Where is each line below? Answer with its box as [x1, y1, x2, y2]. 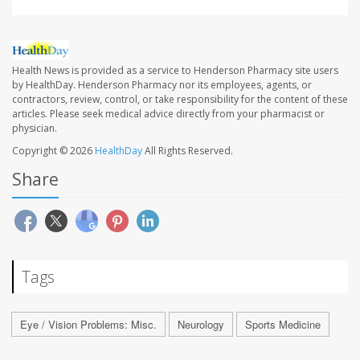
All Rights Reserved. [142, 144, 233, 158]
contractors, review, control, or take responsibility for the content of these [12, 92, 348, 107]
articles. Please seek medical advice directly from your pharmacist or [12, 107, 325, 121]
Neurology [178, 317, 224, 333]
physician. [12, 121, 57, 136]
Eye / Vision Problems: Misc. [20, 317, 157, 333]
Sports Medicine [245, 317, 321, 333]
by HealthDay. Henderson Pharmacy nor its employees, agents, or [12, 78, 312, 92]
